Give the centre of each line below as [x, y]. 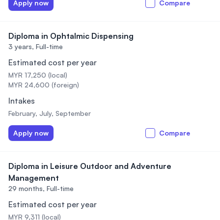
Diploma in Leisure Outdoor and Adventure [90, 166]
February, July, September [50, 113]
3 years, [21, 46]
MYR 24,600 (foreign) [44, 85]
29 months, [27, 188]
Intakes [22, 101]
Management [34, 178]
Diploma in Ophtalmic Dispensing [71, 36]
